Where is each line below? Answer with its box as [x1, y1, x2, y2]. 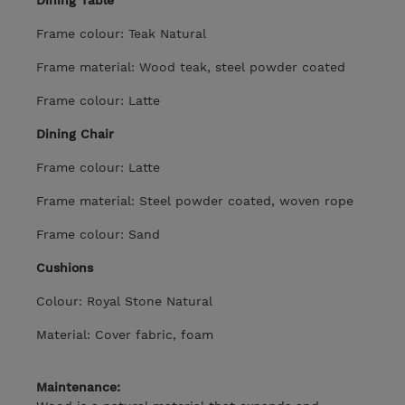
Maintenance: [36, 380, 120, 395]
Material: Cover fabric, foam [36, 327, 213, 343]
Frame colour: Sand [36, 227, 160, 242]
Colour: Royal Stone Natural [36, 294, 212, 309]
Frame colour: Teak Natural [36, 26, 206, 42]
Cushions [36, 260, 93, 276]
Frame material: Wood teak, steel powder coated [36, 60, 345, 75]
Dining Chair [36, 127, 114, 142]
